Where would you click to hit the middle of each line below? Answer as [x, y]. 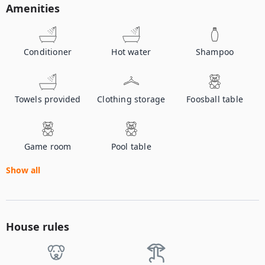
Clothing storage [131, 99]
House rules [38, 227]
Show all [23, 170]
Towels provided [48, 99]
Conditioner [48, 52]
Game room [48, 146]
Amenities [33, 8]
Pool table [131, 146]
